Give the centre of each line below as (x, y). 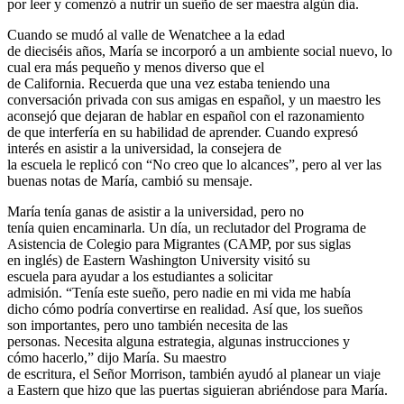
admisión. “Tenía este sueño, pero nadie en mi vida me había (179, 292)
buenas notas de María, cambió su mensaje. (130, 180)
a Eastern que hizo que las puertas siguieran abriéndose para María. (199, 390)
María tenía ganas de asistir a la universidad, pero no (156, 211)
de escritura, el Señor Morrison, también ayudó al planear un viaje (194, 373)
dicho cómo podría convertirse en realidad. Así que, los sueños (185, 308)
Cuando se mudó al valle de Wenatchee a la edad (146, 34)
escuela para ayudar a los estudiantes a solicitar (140, 276)
